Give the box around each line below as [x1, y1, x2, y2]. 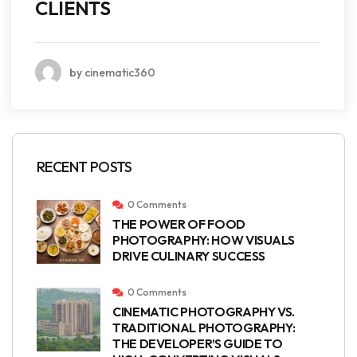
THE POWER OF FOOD [112, 216, 245, 232]
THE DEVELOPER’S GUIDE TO [112, 335, 283, 351]
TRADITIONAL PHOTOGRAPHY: [112, 320, 296, 335]
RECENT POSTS [37, 158, 132, 176]
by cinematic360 [69, 65, 155, 80]
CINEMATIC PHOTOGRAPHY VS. [112, 304, 295, 320]
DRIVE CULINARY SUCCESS [112, 248, 266, 264]
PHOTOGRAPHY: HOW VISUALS [112, 232, 295, 248]
